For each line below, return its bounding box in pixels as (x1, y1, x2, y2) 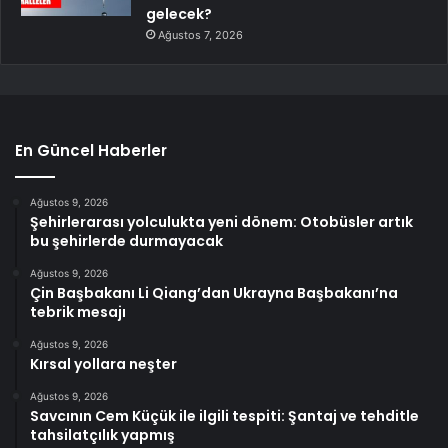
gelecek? (146, 3, 212, 24)
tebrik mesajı (30, 301, 126, 322)
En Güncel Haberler (15, 139, 167, 161)
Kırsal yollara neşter (30, 353, 177, 374)
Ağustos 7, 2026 (158, 27, 243, 42)
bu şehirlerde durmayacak (30, 230, 223, 251)
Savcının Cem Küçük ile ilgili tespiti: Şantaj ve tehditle (30, 405, 419, 426)
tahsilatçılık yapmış (30, 424, 175, 445)
